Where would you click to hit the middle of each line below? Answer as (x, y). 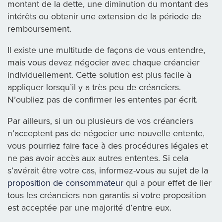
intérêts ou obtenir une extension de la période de (104, 17)
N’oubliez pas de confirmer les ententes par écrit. (103, 100)
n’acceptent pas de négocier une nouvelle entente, (106, 134)
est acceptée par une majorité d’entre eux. (89, 208)
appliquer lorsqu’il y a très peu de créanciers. (94, 87)
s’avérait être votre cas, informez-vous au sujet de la (108, 171)
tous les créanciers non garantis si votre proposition (107, 195)
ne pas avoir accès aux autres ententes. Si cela (98, 158)
